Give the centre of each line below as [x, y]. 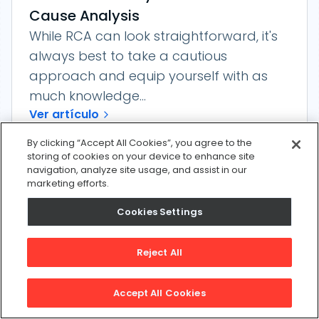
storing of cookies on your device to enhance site [141, 156]
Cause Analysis [84, 16]
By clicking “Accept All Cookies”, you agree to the [140, 143]
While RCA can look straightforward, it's [153, 36]
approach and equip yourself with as [148, 76]
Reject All [159, 252]
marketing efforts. [68, 183]
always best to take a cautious [128, 56]
